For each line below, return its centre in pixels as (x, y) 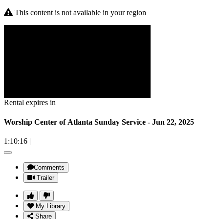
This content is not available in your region (79, 13)
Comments (49, 167)
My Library (51, 206)
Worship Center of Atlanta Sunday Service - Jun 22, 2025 (99, 122)
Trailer (45, 177)
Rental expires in (30, 103)
